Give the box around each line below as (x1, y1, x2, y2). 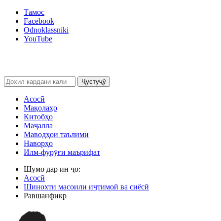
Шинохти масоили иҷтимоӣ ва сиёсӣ (24, 182, 149, 191)
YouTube (24, 35, 52, 43)
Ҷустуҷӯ (81, 77, 106, 85)
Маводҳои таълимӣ (24, 130, 89, 139)
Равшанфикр (24, 191, 67, 200)
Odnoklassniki (24, 26, 69, 34)
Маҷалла (24, 121, 53, 130)
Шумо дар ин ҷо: (24, 164, 84, 173)
